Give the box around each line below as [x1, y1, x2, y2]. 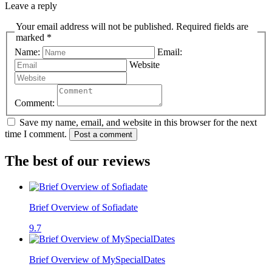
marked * [16, 32, 52, 42]
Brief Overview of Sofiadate [29, 202, 138, 213]
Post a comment [74, 130, 132, 140]
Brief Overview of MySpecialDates [29, 254, 165, 265]
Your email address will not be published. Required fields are [16, 21, 214, 32]
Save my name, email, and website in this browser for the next [19, 117, 257, 128]
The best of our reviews [5, 153, 150, 169]
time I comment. [5, 129, 67, 140]
